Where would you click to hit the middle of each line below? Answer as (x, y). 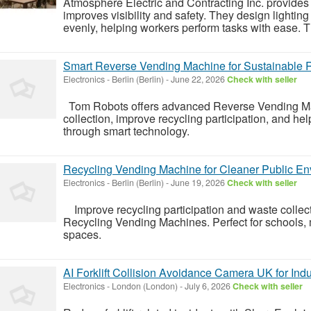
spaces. (82, 234)
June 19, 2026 (198, 182)
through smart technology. (128, 131)
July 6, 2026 (208, 286)
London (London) (145, 286)
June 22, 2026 (198, 79)
